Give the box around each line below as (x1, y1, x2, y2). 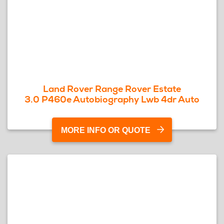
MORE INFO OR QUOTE (61, 126, 150, 134)
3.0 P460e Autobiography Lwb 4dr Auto (24, 93, 199, 105)
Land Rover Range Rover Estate (43, 83, 181, 94)
